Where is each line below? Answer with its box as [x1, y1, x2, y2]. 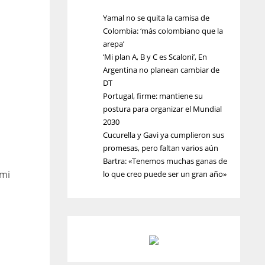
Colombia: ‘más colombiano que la [102, 25, 223, 36]
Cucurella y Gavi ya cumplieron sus [102, 130, 224, 140]
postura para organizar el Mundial [102, 104, 222, 114]
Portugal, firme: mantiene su [102, 91, 203, 101]
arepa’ [102, 38, 124, 49]
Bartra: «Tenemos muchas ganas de [102, 156, 227, 166]
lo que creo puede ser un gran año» [102, 169, 227, 179]
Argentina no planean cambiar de [102, 64, 219, 75]
